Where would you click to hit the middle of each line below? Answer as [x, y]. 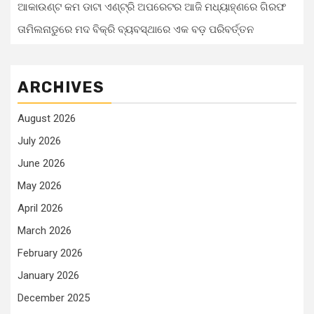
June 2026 [41, 163]
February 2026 [50, 253]
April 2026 [40, 208]
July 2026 [39, 141]
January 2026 [48, 275]
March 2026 [45, 231]
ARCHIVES [61, 87]
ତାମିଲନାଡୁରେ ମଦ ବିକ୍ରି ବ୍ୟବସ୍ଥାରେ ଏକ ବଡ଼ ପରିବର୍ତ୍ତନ [136, 29]
